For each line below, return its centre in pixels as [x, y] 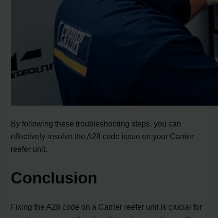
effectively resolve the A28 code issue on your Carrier [102, 136]
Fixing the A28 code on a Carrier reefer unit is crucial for [107, 207]
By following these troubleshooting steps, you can [96, 123]
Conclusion [54, 178]
